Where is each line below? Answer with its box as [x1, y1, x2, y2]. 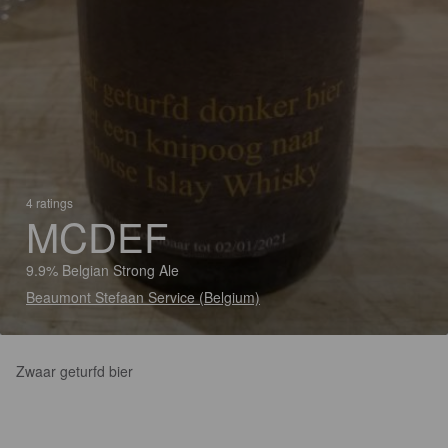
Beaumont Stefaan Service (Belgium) [26, 287, 260, 307]
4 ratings [26, 194, 73, 211]
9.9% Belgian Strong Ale [26, 260, 179, 280]
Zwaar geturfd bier [16, 361, 133, 381]
